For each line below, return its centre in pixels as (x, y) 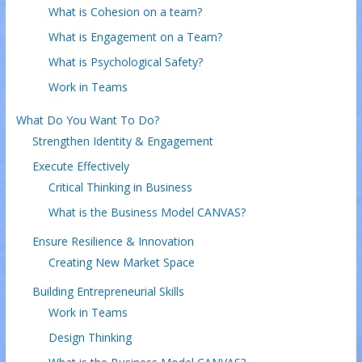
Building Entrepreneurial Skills (108, 291)
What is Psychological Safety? (125, 61)
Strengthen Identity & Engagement (122, 141)
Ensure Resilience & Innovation (113, 241)
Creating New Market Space (121, 262)
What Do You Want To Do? (87, 120)
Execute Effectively (80, 166)
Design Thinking (90, 337)
